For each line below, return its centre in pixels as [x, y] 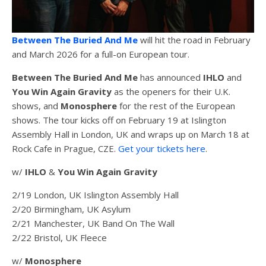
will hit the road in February [194, 40]
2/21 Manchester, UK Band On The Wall [93, 224]
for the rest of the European [176, 106]
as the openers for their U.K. [171, 92]
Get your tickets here [162, 149]
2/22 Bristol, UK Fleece [59, 238]
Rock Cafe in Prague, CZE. [65, 149]
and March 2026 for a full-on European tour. [101, 54]
